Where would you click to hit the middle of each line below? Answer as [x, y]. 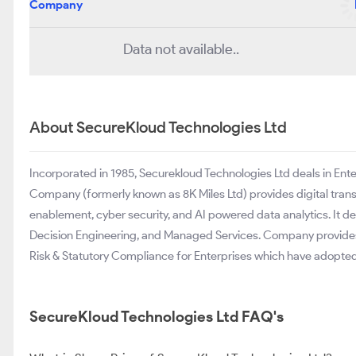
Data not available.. [181, 49]
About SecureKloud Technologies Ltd [158, 127]
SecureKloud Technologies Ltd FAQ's [157, 317]
